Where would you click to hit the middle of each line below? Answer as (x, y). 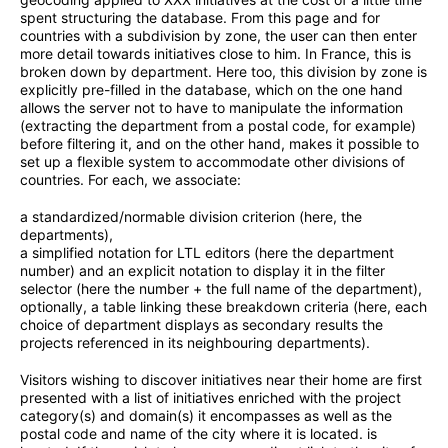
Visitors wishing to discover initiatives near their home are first (221, 380)
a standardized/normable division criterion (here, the (191, 217)
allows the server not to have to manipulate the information (211, 108)
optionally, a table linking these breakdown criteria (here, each (223, 307)
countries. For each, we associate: (130, 180)
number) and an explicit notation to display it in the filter (202, 271)
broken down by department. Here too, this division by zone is (223, 72)
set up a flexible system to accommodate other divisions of (212, 162)
